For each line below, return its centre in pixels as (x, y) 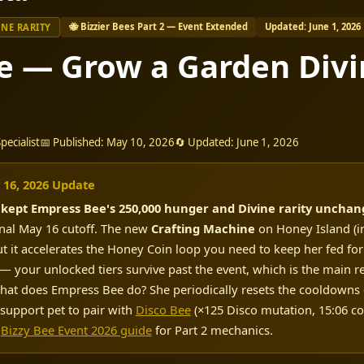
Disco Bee (163, 310)
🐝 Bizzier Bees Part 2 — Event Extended (158, 26)
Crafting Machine (203, 229)
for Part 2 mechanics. (212, 330)
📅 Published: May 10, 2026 (107, 142)
